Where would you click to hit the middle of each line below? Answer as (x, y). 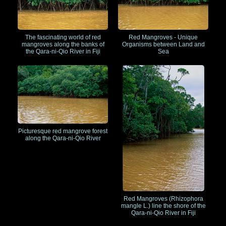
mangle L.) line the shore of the (163, 206)
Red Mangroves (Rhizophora (163, 199)
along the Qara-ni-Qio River (63, 138)
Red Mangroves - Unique (163, 38)
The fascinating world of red (63, 38)
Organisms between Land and (163, 45)
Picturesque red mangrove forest (63, 131)
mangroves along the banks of (63, 45)
